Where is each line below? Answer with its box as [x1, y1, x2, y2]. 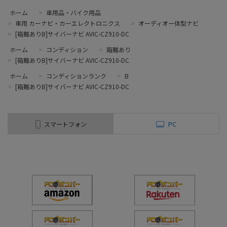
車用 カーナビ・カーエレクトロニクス [15, 18, 120, 27]
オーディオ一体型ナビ [138, 18, 199, 27]
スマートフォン [44, 119, 87, 128]
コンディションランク [46, 71, 106, 80]
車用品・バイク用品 [46, 8, 101, 17]
